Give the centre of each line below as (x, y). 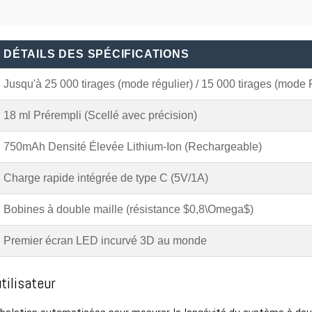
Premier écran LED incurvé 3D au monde (105, 240)
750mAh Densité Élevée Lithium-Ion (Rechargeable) (133, 146)
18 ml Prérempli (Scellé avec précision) (100, 115)
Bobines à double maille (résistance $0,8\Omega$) (128, 209)
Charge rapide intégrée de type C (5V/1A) (106, 178)
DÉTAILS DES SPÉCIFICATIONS (96, 54)
